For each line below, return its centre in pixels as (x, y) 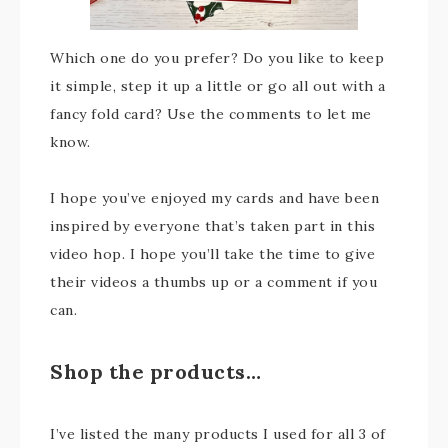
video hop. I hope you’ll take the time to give (212, 254)
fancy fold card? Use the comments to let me (211, 114)
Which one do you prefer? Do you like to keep (217, 58)
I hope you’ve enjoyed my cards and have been (214, 198)
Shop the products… (155, 372)
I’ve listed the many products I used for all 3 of (218, 434)
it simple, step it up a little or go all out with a (218, 86)
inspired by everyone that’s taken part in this (212, 226)
